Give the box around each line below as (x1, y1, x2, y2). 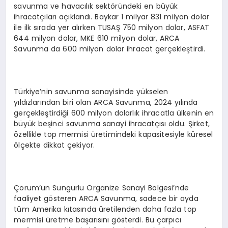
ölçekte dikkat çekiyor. (14, 140, 95, 151)
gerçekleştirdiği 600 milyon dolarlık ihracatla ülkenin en (14, 108, 214, 119)
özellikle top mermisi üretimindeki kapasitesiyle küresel (14, 129, 213, 140)
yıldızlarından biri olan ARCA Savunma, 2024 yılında (14, 97, 198, 108)
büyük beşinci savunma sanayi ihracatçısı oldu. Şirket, (14, 119, 210, 129)
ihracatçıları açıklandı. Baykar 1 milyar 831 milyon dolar (14, 12, 210, 22)
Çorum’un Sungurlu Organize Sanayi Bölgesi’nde (14, 183, 189, 193)
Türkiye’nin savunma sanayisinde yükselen (14, 87, 168, 97)
